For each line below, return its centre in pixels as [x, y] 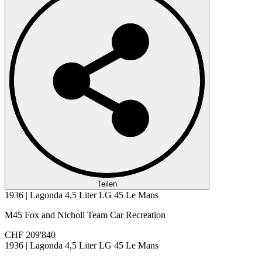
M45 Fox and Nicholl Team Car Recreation [85, 215]
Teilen [107, 184]
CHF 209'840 [30, 235]
